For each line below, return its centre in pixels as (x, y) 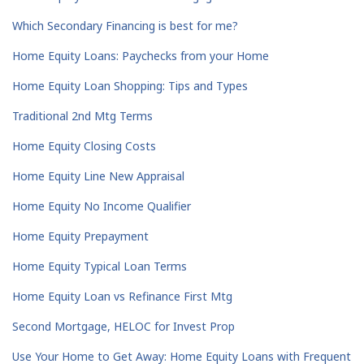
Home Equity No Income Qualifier (102, 206)
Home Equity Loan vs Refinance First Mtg (122, 297)
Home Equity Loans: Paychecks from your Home (141, 56)
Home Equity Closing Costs (84, 146)
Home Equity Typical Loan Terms (100, 266)
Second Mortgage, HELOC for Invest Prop (123, 327)
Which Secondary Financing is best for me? (125, 26)
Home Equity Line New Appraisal (98, 176)
